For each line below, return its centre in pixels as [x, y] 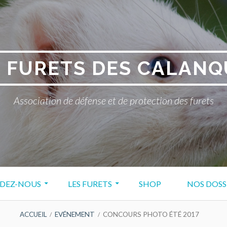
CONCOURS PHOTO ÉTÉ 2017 [151, 214]
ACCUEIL [33, 214]
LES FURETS [90, 184]
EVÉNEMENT [75, 214]
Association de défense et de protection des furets [113, 100]
